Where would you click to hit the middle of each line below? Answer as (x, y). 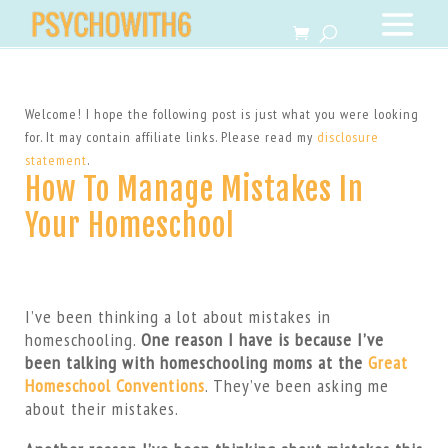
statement (55, 160)
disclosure (347, 137)
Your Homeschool (129, 225)
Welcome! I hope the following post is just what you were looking (221, 114)
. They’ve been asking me (296, 385)
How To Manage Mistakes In (194, 189)
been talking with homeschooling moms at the (196, 362)
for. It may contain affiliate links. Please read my (170, 137)
